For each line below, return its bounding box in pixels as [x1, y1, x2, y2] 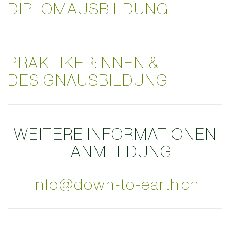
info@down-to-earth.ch [31, 176, 199, 194]
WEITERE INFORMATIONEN [13, 125, 217, 143]
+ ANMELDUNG [57, 143, 172, 161]
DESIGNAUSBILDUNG [8, 71, 168, 89]
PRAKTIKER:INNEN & [8, 54, 159, 72]
